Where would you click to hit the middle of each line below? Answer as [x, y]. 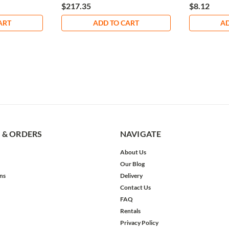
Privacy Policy [139, 223]
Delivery [131, 176]
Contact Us [135, 188]
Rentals [130, 211]
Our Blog [132, 164]
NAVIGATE [141, 134]
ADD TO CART [116, 23]
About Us [133, 152]
